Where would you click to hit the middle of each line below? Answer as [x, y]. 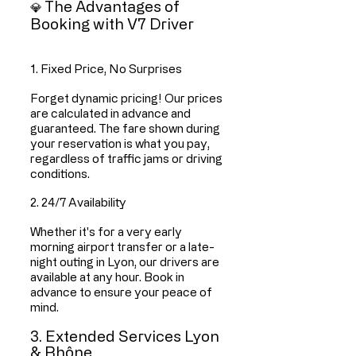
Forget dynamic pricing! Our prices [126, 98]
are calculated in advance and [110, 113]
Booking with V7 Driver [112, 23]
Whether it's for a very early [106, 231]
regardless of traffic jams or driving [126, 158]
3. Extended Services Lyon [125, 335]
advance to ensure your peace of [121, 292]
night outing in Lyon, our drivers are [125, 261]
